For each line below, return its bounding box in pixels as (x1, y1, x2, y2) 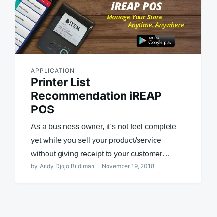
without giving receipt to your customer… (31, 150, 170, 158)
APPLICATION (31, 67, 75, 75)
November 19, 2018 (101, 162, 154, 170)
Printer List (31, 76, 90, 90)
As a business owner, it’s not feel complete (31, 123, 176, 131)
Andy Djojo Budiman (39, 162, 94, 170)
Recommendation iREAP (31, 89, 162, 103)
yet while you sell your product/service (31, 136, 161, 145)
